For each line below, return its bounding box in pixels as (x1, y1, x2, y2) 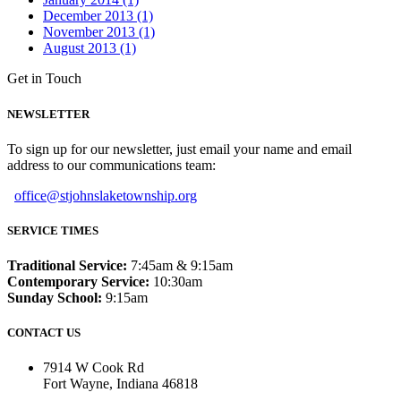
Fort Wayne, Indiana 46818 (43, 376, 198, 392)
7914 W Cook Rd (43, 360, 144, 376)
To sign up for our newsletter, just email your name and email (7, 141, 352, 157)
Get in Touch (7, 71, 81, 87)
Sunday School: (7, 290, 102, 306)
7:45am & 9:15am (127, 258, 233, 274)
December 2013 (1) (43, 8, 153, 24)
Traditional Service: (7, 258, 127, 274)
